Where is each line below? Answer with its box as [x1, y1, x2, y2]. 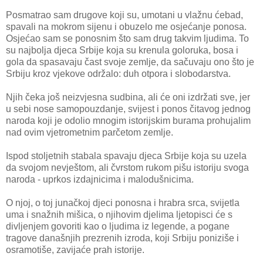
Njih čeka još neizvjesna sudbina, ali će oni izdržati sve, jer [6, 92, 250, 103]
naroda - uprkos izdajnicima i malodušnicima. [6, 174, 194, 185]
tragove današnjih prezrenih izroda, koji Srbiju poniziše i [6, 233, 239, 244]
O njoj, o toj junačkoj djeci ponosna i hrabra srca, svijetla [6, 198, 240, 208]
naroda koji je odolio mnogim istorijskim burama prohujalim [6, 116, 251, 126]
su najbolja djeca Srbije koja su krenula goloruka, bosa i [6, 45, 238, 56]
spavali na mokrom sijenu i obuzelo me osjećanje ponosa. [6, 22, 247, 32]
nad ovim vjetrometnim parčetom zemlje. [6, 127, 173, 138]
